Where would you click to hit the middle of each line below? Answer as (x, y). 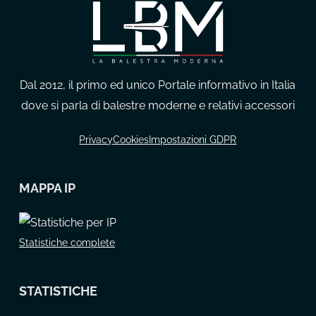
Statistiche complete (67, 243)
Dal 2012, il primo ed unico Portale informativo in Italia (158, 85)
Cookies (131, 140)
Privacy (96, 140)
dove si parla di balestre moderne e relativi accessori (158, 106)
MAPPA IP (47, 188)
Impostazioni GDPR (193, 140)
